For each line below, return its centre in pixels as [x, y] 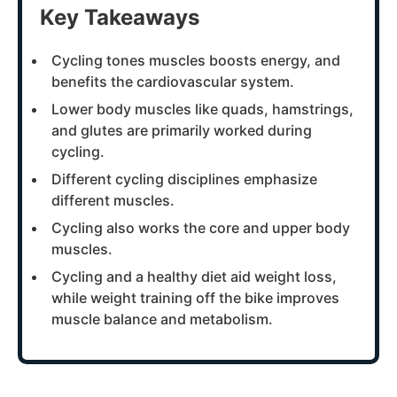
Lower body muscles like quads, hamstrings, [202, 109]
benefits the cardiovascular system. [173, 81]
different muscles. [113, 200]
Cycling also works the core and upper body [201, 227]
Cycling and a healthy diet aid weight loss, [194, 276]
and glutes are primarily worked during [182, 130]
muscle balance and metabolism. [162, 319]
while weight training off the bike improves [195, 297]
